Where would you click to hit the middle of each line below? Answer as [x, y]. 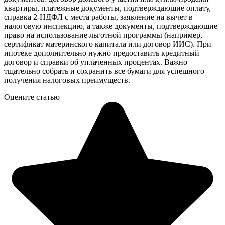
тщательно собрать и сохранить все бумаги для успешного [104, 71]
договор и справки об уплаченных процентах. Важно [96, 62]
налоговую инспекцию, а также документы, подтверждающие [111, 26]
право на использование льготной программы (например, [103, 35]
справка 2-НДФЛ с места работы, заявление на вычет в [98, 17]
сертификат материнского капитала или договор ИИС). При [108, 44]
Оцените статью [32, 97]
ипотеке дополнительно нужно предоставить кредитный [102, 53]
